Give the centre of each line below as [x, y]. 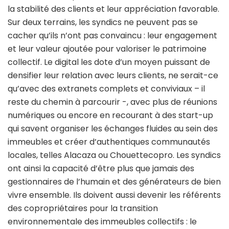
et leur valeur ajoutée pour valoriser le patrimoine [107, 49]
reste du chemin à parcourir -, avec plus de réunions [112, 102]
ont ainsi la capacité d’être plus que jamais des [101, 168]
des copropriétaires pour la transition [83, 208]
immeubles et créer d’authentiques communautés [109, 142]
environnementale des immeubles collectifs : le [102, 221]
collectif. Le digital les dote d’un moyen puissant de [109, 62]
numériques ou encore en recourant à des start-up [110, 115]
